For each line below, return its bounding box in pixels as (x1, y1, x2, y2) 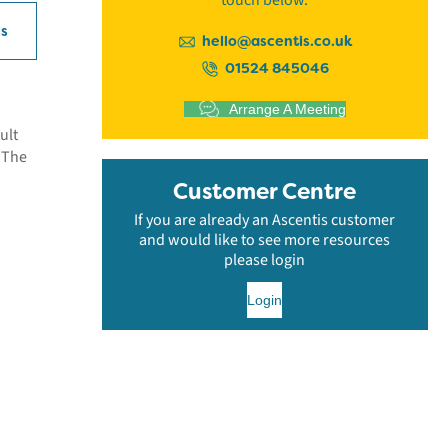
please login (224, 249, 306, 271)
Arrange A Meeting (228, 101, 346, 117)
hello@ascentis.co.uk (202, 32, 353, 50)
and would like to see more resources (139, 229, 391, 251)
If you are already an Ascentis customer (134, 209, 396, 231)
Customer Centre (173, 177, 357, 206)
